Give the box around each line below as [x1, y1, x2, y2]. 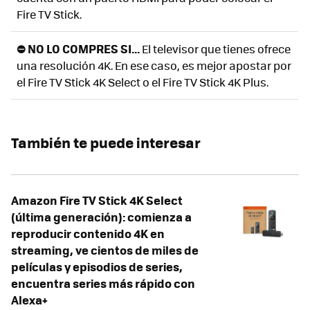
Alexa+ [11, 291, 48, 308]
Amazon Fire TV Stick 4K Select [11, 191, 183, 208]
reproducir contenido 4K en [11, 224, 165, 241]
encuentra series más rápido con [11, 274, 195, 291]
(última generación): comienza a [11, 208, 192, 225]
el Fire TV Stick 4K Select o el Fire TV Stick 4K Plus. [17, 73, 268, 90]
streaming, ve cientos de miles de [11, 241, 199, 258]
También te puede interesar [11, 131, 201, 153]
